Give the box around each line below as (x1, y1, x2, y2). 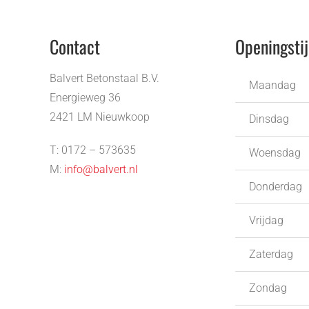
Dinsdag (248, 112, 289, 126)
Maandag (248, 78, 296, 92)
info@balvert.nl (64, 162, 138, 176)
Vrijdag (248, 213, 283, 227)
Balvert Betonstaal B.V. (50, 71, 159, 85)
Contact (50, 32, 100, 60)
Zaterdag (248, 247, 293, 261)
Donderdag (248, 179, 302, 193)
